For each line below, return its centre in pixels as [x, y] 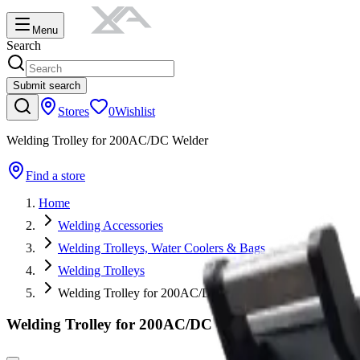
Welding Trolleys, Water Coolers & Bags [162, 248]
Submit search [47, 86]
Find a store [55, 176]
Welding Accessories [110, 225]
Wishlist [135, 111]
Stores [74, 111]
